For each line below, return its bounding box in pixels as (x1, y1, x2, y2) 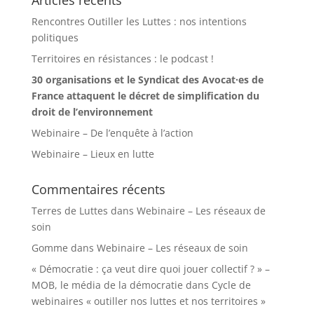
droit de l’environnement (31, 105, 153, 119)
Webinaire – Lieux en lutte (31, 147, 154, 161)
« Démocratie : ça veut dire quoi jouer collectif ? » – (31, 262, 270, 276)
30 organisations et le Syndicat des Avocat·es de (31, 73, 264, 87)
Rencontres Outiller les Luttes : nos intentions (31, 15, 247, 29)
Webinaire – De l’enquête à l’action (31, 126, 193, 140)
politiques (31, 31, 78, 45)
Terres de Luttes (31, 204, 108, 218)
